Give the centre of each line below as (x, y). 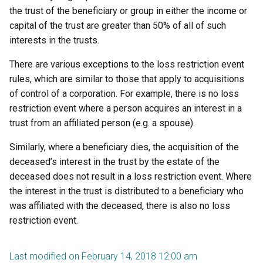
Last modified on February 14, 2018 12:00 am (103, 256)
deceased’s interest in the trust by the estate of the (114, 162)
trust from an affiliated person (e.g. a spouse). (102, 123)
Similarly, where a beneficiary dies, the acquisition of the (124, 147)
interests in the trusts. (54, 40)
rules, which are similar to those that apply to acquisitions (127, 79)
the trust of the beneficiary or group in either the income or (128, 11)
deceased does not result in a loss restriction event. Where (131, 176)
